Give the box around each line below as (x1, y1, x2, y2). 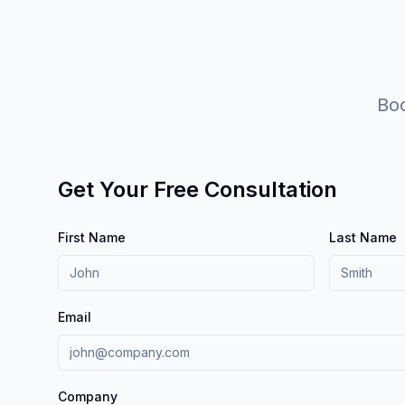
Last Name (329, 229, 397, 245)
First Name (58, 229, 126, 245)
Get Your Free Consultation (58, 175, 337, 202)
